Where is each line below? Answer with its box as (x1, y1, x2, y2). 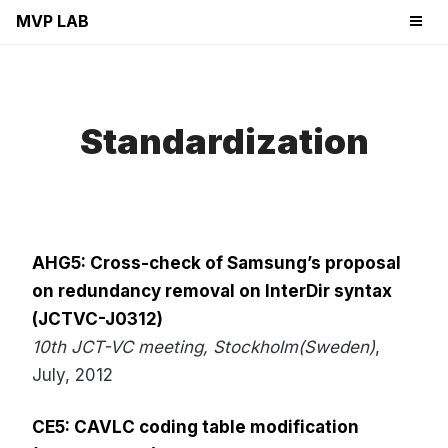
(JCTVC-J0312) (32, 309, 163, 329)
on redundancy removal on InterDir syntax (32, 281, 392, 301)
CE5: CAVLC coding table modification (32, 417, 359, 437)
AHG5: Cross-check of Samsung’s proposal (32, 253, 401, 273)
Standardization (79, 120, 369, 162)
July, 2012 (32, 365, 113, 385)
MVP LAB (16, 11, 89, 31)
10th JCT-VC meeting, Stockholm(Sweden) (32, 337, 375, 357)
